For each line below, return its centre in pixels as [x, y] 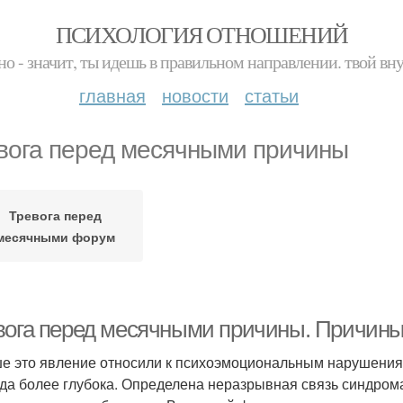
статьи [272, 95]
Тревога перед [55, 215]
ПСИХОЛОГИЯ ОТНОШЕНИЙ [201, 34]
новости [195, 95]
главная [112, 95]
